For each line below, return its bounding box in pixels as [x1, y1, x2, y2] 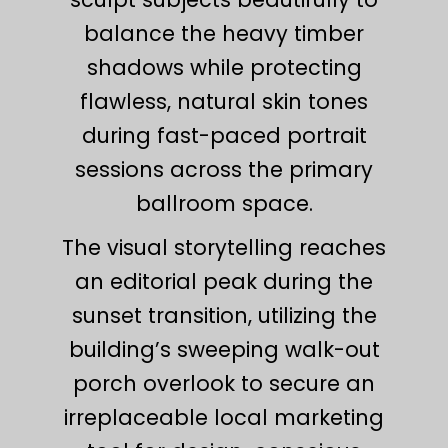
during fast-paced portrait [81, 120, 367, 150]
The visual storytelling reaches [62, 232, 386, 262]
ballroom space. [135, 188, 313, 218]
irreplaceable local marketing [64, 402, 384, 432]
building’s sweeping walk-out [68, 334, 380, 364]
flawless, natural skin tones [80, 86, 368, 116]
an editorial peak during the [75, 266, 373, 296]
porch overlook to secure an [73, 368, 375, 398]
